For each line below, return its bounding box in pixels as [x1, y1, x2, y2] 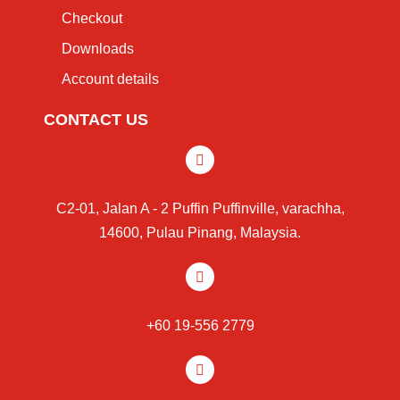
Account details [62, 71, 160, 87]
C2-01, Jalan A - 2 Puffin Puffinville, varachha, [55, 201, 345, 217]
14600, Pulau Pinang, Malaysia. [99, 225, 301, 241]
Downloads [62, 40, 135, 56]
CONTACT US [44, 111, 149, 129]
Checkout [62, 10, 123, 26]
